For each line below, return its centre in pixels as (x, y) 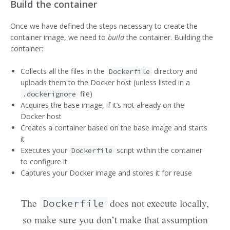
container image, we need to (59, 37)
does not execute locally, (158, 203)
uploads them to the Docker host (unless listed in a (105, 83)
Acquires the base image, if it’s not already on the (102, 105)
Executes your (45, 150)
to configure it (44, 162)
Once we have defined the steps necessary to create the (104, 26)
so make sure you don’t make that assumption (115, 219)
